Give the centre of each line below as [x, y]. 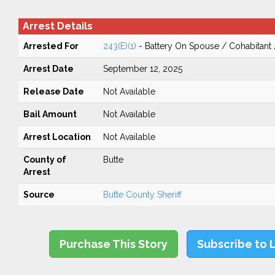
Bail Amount [50, 114]
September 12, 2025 [142, 69]
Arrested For [51, 46]
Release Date [53, 91]
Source [39, 195]
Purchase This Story [114, 244]
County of [45, 160]
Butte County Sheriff [142, 195]
